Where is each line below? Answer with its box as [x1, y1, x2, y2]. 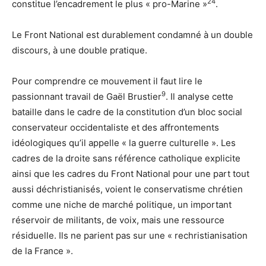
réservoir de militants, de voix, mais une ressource [12, 214, 224, 226]
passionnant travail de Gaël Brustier [12, 90, 161, 102]
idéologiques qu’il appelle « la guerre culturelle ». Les [12, 137, 236, 148]
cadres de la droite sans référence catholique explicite [12, 152, 240, 164]
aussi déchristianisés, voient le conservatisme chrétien [12, 183, 243, 195]
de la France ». [12, 245, 73, 256]
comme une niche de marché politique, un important [12, 198, 232, 210]
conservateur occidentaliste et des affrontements [12, 121, 219, 133]
